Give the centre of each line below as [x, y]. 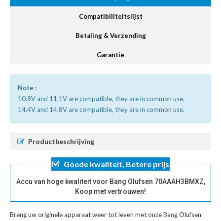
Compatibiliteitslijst [110, 17]
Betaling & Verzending [110, 36]
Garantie [110, 55]
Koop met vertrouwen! [110, 192]
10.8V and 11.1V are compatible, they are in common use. [101, 99]
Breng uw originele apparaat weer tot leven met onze [87, 215]
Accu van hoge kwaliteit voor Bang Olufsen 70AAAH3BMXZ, [110, 182]
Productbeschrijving [61, 142]
